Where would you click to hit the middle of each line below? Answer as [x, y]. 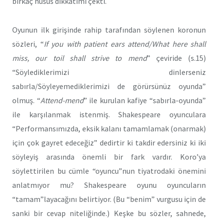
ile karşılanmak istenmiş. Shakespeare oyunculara [109, 114]
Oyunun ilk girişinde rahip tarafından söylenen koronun [109, 29]
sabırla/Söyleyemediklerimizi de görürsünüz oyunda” [109, 86]
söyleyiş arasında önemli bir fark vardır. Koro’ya [109, 156]
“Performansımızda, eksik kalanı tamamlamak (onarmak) [109, 128]
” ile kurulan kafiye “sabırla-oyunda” [145, 100]
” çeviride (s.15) [176, 58]
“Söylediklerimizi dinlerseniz [109, 72]
